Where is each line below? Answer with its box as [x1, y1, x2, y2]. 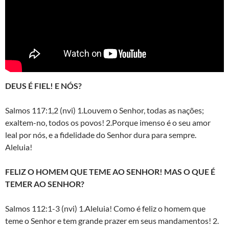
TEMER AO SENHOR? [5, 179, 84, 189]
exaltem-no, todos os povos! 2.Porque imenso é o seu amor [5, 118, 211, 128]
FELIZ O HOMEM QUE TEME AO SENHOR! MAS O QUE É [5, 167, 215, 177]
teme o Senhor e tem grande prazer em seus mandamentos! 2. [5, 216, 219, 226]
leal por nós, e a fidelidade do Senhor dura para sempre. [5, 130, 196, 140]
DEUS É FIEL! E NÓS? [5, 81, 82, 91]
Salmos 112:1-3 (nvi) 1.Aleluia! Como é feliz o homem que [5, 203, 205, 214]
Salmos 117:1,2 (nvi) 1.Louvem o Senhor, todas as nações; [5, 105, 204, 116]
